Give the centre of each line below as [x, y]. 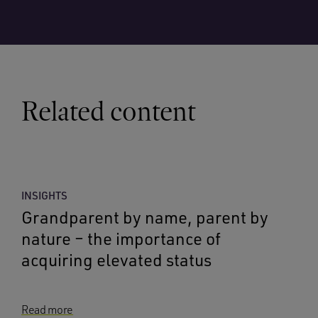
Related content [109, 111]
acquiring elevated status [116, 260]
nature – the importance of [121, 238]
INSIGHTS [44, 196]
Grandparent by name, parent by [145, 217]
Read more [48, 309]
